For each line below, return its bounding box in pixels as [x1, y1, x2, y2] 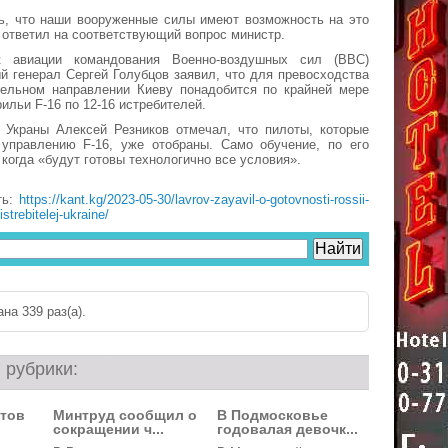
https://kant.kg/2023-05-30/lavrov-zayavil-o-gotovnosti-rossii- [19, 192, 369, 207]
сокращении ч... [53, 421, 164, 437]
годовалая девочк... [217, 421, 358, 437]
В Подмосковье [217, 407, 328, 423]
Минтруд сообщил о [53, 407, 197, 423]
